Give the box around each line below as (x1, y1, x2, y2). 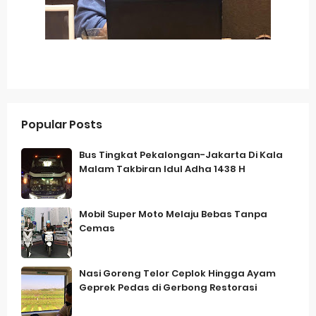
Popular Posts (21, 116, 102, 133)
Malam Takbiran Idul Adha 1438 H (79, 162, 245, 176)
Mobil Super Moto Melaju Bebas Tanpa (79, 207, 267, 221)
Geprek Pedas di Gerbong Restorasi (79, 281, 257, 294)
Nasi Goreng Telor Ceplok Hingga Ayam (79, 267, 276, 280)
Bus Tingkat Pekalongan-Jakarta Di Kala (79, 148, 283, 162)
